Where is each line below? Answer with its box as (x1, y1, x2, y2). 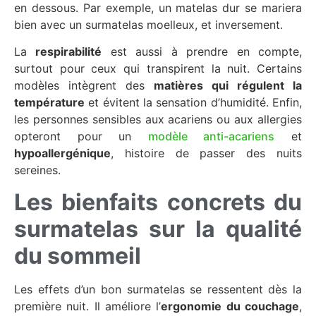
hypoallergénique (14, 146, 111, 161)
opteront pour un (14, 129, 148, 144)
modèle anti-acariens (147, 129, 275, 144)
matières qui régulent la (154, 78, 302, 93)
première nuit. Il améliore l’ (14, 298, 162, 313)
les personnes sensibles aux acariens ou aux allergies (14, 112, 302, 127)
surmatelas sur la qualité (14, 214, 302, 243)
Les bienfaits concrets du (14, 188, 302, 216)
